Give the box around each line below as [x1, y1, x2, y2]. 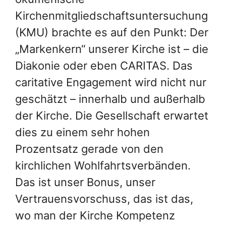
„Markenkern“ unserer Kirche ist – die [15, 42, 208, 55]
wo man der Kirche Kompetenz [15, 208, 175, 222]
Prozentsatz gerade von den [15, 142, 163, 155]
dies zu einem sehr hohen [15, 125, 150, 139]
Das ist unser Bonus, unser [15, 175, 155, 189]
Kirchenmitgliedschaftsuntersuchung [15, 9, 211, 22]
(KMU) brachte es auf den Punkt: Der [15, 25, 208, 39]
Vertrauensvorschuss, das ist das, [15, 192, 193, 205]
